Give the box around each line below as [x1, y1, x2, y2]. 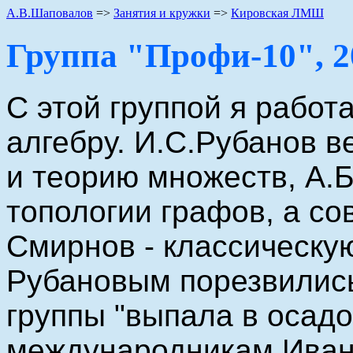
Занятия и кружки [113, 6, 210, 20]
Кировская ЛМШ [231, 6, 324, 20]
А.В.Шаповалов [6, 6, 93, 20]
